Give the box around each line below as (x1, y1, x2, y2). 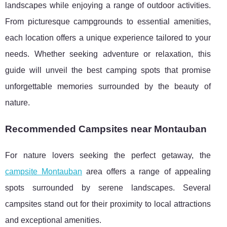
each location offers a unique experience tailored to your (5, 33, 211, 43)
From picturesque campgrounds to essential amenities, (5, 17, 211, 26)
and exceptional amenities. (5, 216, 101, 225)
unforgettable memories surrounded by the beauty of (5, 82, 211, 91)
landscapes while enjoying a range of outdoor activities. (5, 1, 211, 10)
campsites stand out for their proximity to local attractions (5, 200, 211, 209)
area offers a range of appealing (82, 167, 211, 176)
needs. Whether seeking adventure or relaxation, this (5, 50, 211, 59)
